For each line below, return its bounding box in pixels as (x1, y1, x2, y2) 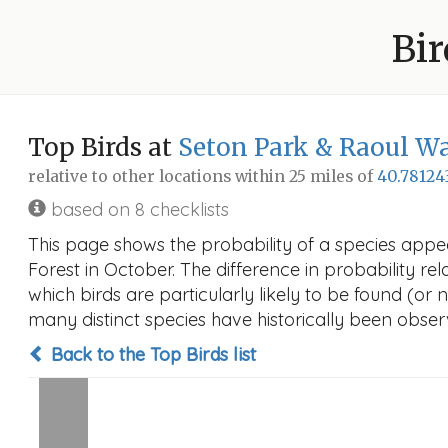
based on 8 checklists (46, 198, 229, 221)
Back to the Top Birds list (46, 343, 256, 366)
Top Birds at (28, 132, 178, 163)
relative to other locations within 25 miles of (28, 167, 377, 186)
